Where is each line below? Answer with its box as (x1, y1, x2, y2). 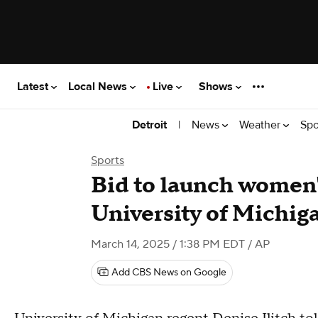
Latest (17, 79, 51, 94)
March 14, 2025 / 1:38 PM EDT (91, 237, 245, 251)
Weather (239, 117, 283, 132)
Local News (68, 79, 130, 94)
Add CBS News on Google (111, 266, 226, 279)
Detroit (132, 118, 167, 132)
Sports (91, 153, 124, 168)
